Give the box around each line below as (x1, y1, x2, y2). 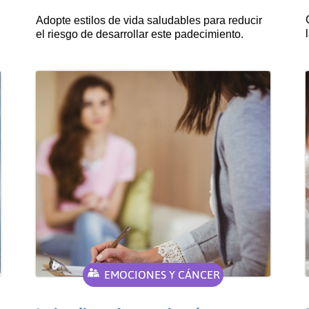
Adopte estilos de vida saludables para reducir (36, 14, 263, 27)
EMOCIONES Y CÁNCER (104, 268, 221, 281)
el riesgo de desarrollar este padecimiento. (36, 28, 244, 41)
